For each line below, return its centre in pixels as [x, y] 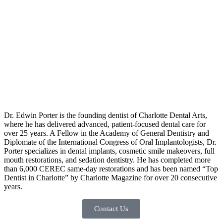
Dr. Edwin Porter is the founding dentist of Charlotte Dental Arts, [106, 115]
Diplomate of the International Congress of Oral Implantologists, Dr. [110, 142]
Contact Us [111, 209]
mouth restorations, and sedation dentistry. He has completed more [107, 160]
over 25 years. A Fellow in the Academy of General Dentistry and [107, 133]
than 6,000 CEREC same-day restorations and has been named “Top [111, 169]
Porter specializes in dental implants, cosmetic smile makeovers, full [109, 151]
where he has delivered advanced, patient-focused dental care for [105, 124]
